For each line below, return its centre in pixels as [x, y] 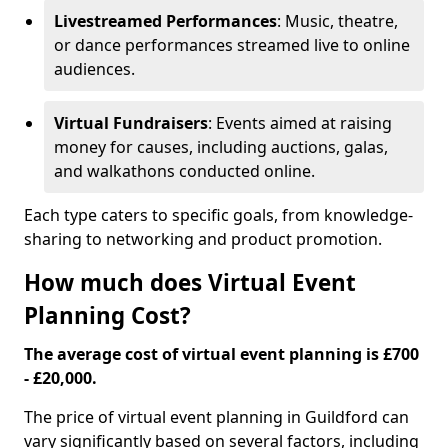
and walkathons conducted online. [184, 171]
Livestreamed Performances [165, 21]
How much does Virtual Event [190, 282]
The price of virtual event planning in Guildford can [216, 417]
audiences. [94, 69]
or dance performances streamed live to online [232, 45]
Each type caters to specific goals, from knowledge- [218, 215]
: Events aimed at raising [300, 123]
